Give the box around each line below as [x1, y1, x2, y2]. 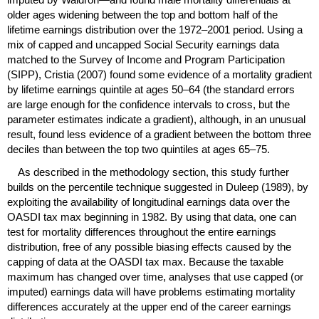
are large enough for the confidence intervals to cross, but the [7, 98, 290, 110]
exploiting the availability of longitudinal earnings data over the [7, 196, 290, 209]
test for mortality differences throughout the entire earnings [7, 226, 276, 239]
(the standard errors [200, 83, 295, 95]
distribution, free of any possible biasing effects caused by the [7, 241, 291, 253]
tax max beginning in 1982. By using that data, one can [41, 211, 296, 224]
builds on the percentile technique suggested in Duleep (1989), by [7, 181, 308, 194]
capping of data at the [7, 256, 109, 268]
